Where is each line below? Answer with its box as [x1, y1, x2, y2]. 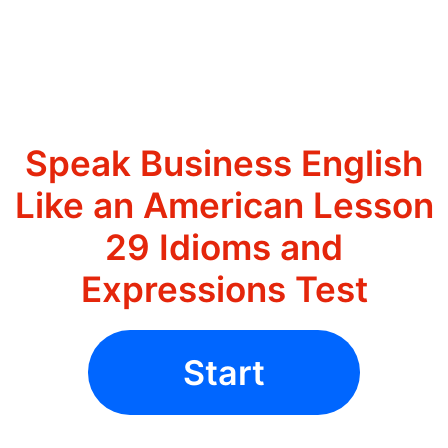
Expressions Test [80, 268, 368, 311]
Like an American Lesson [14, 184, 434, 227]
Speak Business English [25, 142, 423, 185]
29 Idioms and [105, 226, 343, 269]
